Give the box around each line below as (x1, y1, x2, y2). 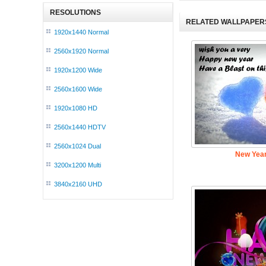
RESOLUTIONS (50, 8, 101, 17)
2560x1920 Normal (54, 47, 109, 55)
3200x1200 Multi (54, 161, 101, 169)
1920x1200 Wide (54, 66, 102, 74)
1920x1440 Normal (54, 28, 109, 36)
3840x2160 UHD (54, 180, 102, 188)
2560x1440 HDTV (54, 123, 106, 131)
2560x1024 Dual (54, 142, 101, 150)
